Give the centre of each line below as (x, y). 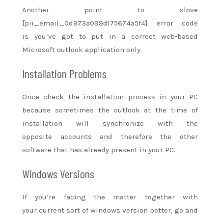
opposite (41, 136)
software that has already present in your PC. (99, 150)
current (53, 210)
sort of (78, 210)
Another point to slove (110, 10)
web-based (179, 36)
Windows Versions (58, 173)
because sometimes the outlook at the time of (110, 110)
